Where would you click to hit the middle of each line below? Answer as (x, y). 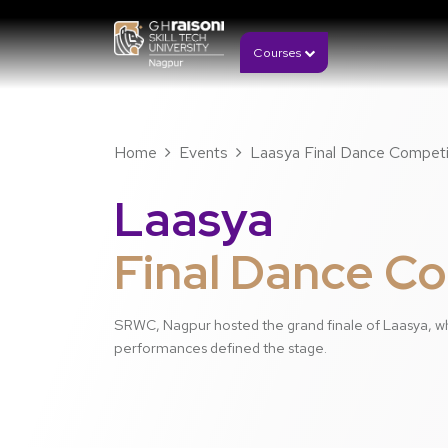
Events (203, 152)
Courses (278, 52)
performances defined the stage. (220, 348)
